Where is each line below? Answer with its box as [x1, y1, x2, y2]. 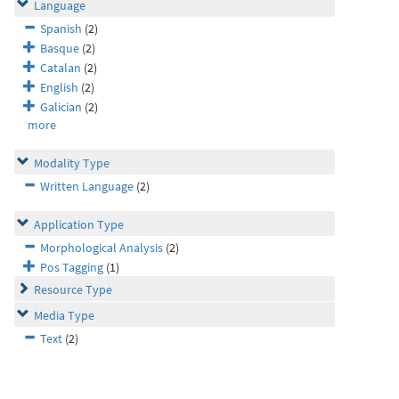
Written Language [40, 178, 134, 194]
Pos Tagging [40, 259, 103, 275]
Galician [40, 99, 82, 115]
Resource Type [34, 281, 112, 297]
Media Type [34, 307, 94, 323]
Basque [40, 40, 79, 56]
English [40, 79, 78, 95]
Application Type [34, 216, 124, 232]
